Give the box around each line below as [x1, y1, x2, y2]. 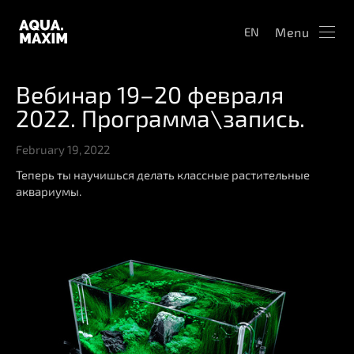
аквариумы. [16, 184, 81, 199]
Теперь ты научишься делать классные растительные [16, 168, 310, 183]
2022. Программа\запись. [16, 104, 305, 132]
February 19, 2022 [16, 142, 110, 156]
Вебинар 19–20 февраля [16, 80, 284, 108]
